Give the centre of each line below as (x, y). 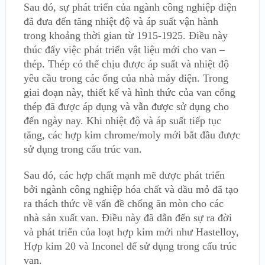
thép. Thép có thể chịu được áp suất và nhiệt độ (126, 64)
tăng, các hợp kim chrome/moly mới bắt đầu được (132, 135)
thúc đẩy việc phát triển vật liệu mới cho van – (124, 50)
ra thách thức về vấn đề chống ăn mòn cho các (123, 203)
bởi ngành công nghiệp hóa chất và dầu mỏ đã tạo (131, 189)
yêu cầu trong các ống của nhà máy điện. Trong (126, 78)
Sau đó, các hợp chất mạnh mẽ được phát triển (124, 175)
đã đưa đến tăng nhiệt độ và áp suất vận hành (121, 21)
